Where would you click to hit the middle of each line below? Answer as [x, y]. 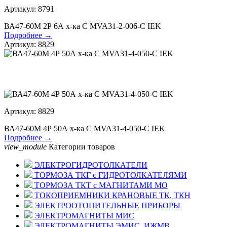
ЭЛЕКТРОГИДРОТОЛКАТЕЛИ [90, 165]
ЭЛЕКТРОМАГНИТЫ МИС [83, 215]
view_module [25, 146]
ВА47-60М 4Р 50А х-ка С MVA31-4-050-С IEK [85, 128]
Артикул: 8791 [29, 9]
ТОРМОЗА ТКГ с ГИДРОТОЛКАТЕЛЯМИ [110, 175]
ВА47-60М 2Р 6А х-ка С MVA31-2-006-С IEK [83, 26]
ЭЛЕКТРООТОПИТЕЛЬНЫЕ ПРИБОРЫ [106, 205]
